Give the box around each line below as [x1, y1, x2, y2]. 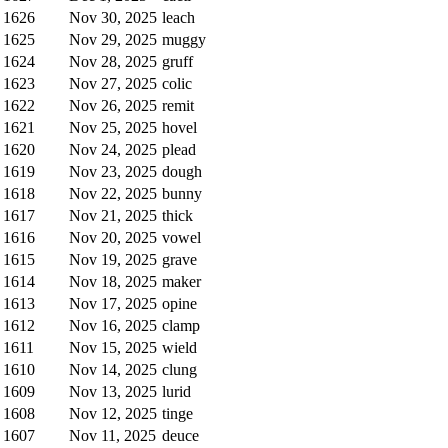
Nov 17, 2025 [69, 294, 157, 312]
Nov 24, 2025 [69, 140, 157, 158]
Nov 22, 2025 [69, 184, 157, 202]
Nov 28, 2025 [69, 52, 157, 70]
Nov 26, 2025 [69, 96, 157, 114]
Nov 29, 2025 [69, 30, 157, 48]
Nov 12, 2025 [69, 404, 157, 422]
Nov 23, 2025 [69, 162, 157, 180]
